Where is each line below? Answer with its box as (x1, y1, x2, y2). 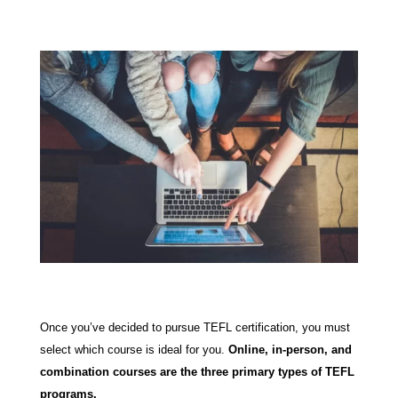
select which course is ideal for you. (39, 342, 228, 356)
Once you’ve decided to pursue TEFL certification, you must (39, 320, 350, 334)
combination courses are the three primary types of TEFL (39, 364, 354, 378)
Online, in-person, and (227, 342, 352, 356)
